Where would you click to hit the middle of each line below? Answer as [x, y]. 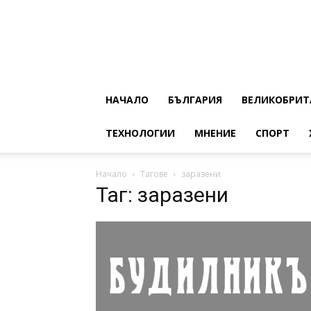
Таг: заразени [162, 195]
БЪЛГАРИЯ [195, 100]
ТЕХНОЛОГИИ [140, 133]
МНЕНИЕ [215, 133]
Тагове [154, 174]
